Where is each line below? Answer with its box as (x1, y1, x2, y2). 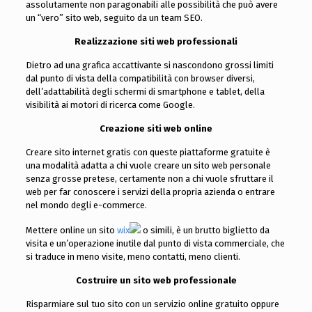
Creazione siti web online (100, 123, 214, 134)
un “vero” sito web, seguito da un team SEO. (25, 13, 203, 24)
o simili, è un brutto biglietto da (140, 225, 270, 236)
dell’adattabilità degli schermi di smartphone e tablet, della (25, 86, 265, 97)
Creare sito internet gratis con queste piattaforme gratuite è (25, 147, 270, 158)
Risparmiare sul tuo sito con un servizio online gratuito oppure (25, 299, 279, 310)
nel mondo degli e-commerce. (25, 200, 147, 211)
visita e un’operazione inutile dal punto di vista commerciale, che (25, 238, 285, 249)
